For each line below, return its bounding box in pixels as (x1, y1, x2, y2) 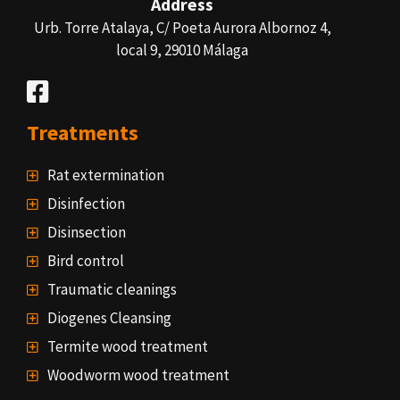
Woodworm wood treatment (46, 365, 229, 386)
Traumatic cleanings (46, 279, 177, 300)
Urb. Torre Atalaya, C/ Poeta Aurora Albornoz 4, (33, 18, 331, 38)
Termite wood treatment (46, 337, 208, 357)
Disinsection (46, 222, 126, 243)
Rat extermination (46, 165, 164, 186)
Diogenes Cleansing (46, 308, 171, 329)
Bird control (46, 251, 124, 271)
